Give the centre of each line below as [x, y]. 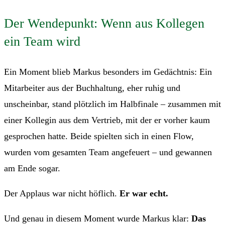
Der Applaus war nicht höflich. [61, 194]
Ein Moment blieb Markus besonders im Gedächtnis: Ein [108, 72]
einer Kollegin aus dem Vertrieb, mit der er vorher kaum [107, 120]
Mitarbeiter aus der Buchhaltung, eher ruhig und [92, 88]
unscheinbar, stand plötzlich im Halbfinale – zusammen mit [113, 104]
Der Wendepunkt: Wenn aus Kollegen [104, 24]
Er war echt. [143, 194]
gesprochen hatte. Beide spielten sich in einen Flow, [99, 136]
